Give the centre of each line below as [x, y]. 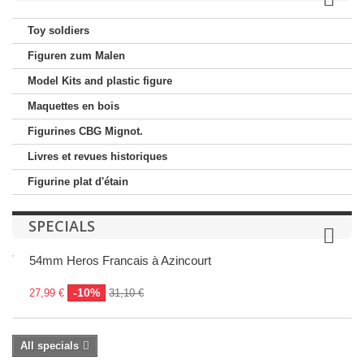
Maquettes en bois [74, 106]
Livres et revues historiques [97, 156]
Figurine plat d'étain [78, 182]
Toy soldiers [58, 30]
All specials [50, 346]
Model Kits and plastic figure [100, 81]
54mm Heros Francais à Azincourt [120, 260]
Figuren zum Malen [76, 56]
